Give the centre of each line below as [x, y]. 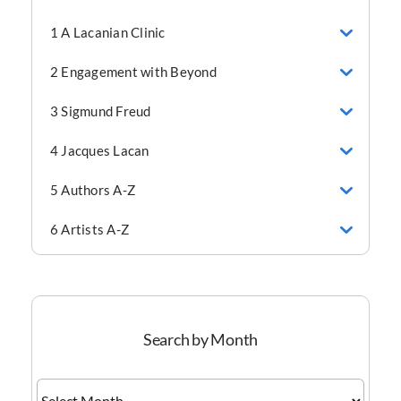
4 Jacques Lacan [100, 151]
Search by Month [200, 339]
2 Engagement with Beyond [133, 72]
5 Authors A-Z [93, 190]
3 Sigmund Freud [101, 111]
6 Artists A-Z [90, 230]
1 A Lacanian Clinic [108, 33]
